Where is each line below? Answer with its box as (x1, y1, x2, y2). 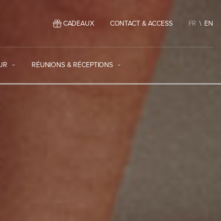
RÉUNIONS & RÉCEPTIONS (31, 61, 113, 69)
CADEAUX (63, 19, 94, 28)
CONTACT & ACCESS (110, 19, 173, 28)
